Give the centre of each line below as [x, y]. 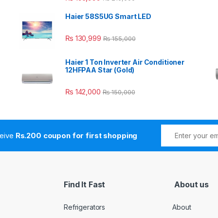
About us [191, 185]
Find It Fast [85, 185]
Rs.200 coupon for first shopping [76, 136]
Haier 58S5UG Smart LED [108, 17]
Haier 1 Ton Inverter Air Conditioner [125, 62]
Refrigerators [85, 207]
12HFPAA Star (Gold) [100, 70]
